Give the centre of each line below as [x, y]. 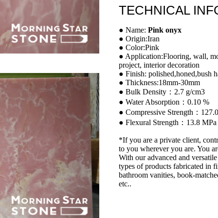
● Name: [133, 30]
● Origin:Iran [139, 38]
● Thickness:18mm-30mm [159, 82]
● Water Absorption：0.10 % [164, 102]
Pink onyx [165, 30]
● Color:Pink [139, 47]
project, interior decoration [159, 65]
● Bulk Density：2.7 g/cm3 [162, 91]
